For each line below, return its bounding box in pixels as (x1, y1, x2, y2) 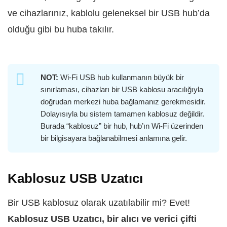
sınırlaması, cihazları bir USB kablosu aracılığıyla (41, 85, 203, 94)
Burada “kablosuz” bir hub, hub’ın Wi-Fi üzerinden (41, 122, 203, 130)
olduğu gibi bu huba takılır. (8, 24, 114, 34)
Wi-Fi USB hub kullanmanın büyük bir (58, 73, 184, 82)
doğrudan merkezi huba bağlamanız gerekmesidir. (41, 97, 206, 106)
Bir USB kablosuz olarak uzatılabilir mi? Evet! (8, 198, 190, 208)
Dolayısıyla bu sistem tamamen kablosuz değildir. (41, 109, 204, 118)
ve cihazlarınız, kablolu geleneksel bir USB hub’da (8, 8, 210, 18)
